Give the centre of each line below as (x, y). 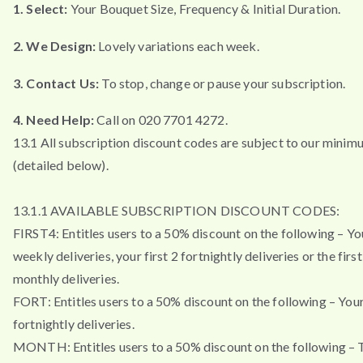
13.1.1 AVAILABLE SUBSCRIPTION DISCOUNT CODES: (177, 211)
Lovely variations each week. (177, 45)
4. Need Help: (54, 120)
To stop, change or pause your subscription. (222, 83)
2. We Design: (55, 45)
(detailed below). (61, 165)
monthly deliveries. (66, 279)
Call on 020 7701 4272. (161, 120)
